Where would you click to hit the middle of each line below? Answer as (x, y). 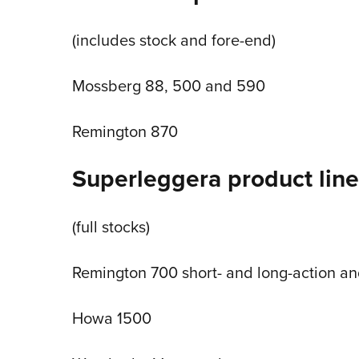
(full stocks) (111, 226)
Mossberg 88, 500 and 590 (168, 85)
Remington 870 (125, 131)
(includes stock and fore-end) (173, 40)
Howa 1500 (111, 318)
